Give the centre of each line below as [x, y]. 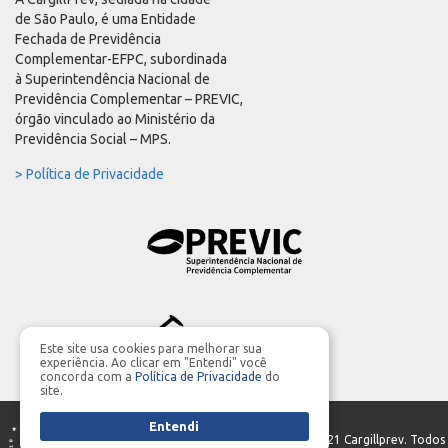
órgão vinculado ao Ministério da [115, 119]
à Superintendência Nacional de [112, 79]
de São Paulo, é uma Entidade [105, 19]
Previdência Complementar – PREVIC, [129, 99]
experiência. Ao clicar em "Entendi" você [153, 362]
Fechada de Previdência [88, 39]
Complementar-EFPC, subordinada [121, 59]
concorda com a [87, 376]
